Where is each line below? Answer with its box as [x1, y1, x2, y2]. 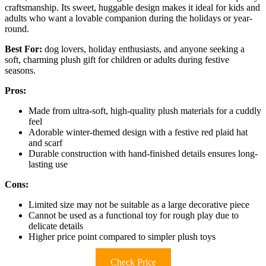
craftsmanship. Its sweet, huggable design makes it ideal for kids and [5, 2, 260, 12]
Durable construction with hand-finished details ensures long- [28, 148, 258, 159]
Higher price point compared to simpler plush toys [28, 231, 216, 242]
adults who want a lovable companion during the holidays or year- [5, 12, 252, 23]
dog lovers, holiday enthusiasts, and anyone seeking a [42, 43, 245, 54]
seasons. [5, 65, 36, 75]
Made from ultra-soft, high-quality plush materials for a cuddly [28, 105, 261, 116]
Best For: [5, 43, 42, 54]
